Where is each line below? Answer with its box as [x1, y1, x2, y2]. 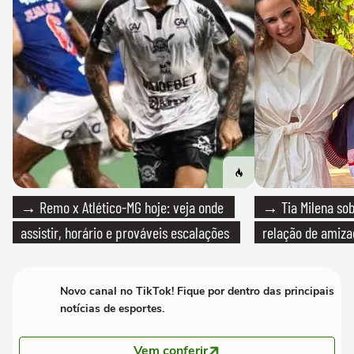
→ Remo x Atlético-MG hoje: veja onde [21, 198, 224, 217]
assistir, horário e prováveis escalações [21, 223, 229, 243]
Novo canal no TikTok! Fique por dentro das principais [60, 284, 334, 299]
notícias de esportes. [60, 301, 164, 317]
